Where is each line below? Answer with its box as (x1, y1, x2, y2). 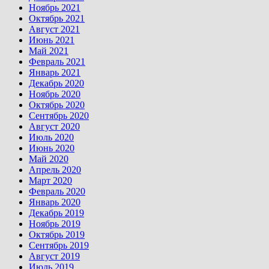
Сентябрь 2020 (29, 110, 89, 121)
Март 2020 (29, 175, 72, 186)
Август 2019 (29, 250, 80, 261)
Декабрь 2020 (29, 77, 84, 88)
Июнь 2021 (29, 34, 74, 45)
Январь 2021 (29, 67, 80, 77)
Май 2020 (29, 153, 68, 164)
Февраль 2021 (29, 56, 85, 67)
